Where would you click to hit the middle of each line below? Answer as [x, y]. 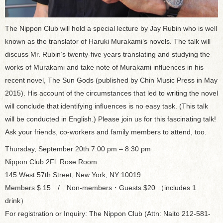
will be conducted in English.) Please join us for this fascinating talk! [111, 119]
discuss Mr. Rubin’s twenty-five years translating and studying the [108, 55]
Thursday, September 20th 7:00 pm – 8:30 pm [78, 149]
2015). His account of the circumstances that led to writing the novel [111, 93]
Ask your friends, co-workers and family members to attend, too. [106, 132]
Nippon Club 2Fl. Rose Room [51, 162]
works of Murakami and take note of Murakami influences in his [104, 67]
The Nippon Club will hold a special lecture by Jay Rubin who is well [111, 29]
